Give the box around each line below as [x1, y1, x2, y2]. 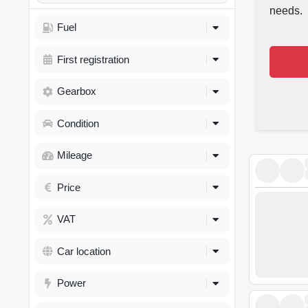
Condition [56, 117, 99, 129]
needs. [269, 5, 302, 17]
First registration [56, 53, 129, 65]
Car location [56, 245, 111, 257]
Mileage [56, 149, 92, 162]
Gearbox [56, 85, 96, 98]
